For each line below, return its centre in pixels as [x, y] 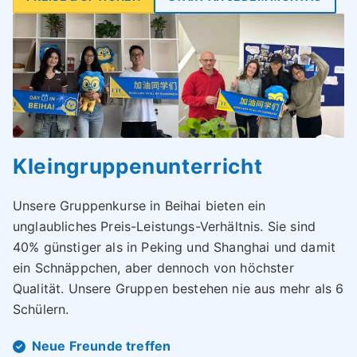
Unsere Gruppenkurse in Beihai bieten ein [139, 206]
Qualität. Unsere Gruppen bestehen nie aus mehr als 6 [178, 289]
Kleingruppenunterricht [138, 167]
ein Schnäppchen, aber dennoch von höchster [153, 268]
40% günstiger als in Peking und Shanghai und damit [175, 247]
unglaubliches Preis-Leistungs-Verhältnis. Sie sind [165, 227]
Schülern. [41, 310]
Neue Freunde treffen [102, 346]
